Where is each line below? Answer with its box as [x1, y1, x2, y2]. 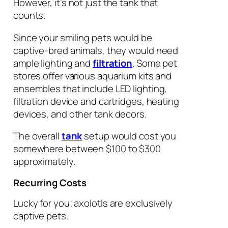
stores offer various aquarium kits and [13, 69, 172, 82]
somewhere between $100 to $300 [13, 142, 161, 156]
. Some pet [132, 56, 178, 70]
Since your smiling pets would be [13, 31, 152, 44]
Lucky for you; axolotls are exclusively [13, 196, 173, 210]
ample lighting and [13, 56, 93, 70]
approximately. [13, 155, 75, 168]
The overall [13, 129, 62, 143]
